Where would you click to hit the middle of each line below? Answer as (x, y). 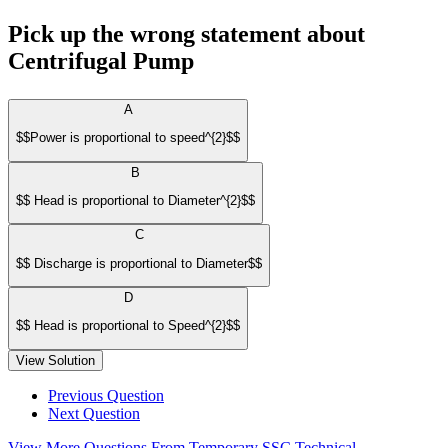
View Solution (55, 360)
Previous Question (106, 395)
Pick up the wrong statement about (186, 34)
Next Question (94, 413)
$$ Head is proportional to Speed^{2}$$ (128, 326)
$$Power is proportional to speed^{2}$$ (128, 138)
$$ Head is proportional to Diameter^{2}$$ (135, 200)
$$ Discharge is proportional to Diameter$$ (139, 263)
